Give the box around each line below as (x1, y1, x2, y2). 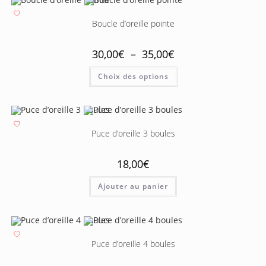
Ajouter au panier (98, 181, 168, 192)
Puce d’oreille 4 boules (91, 238, 175, 249)
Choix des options (97, 71, 169, 81)
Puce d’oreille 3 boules (91, 128, 175, 140)
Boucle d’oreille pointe (91, 17, 175, 29)
